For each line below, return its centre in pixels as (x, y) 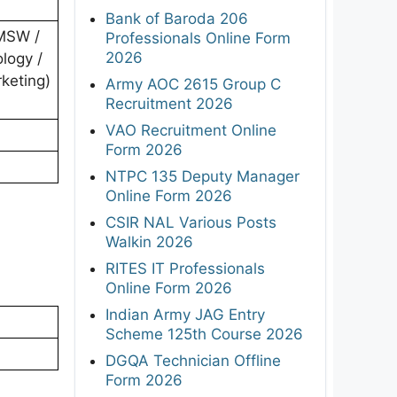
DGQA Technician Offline (193, 360)
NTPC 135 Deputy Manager (202, 176)
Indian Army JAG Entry (185, 314)
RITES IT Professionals (185, 268)
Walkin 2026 (149, 241)
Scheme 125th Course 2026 (204, 334)
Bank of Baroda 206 (177, 18)
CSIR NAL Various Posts (191, 222)
